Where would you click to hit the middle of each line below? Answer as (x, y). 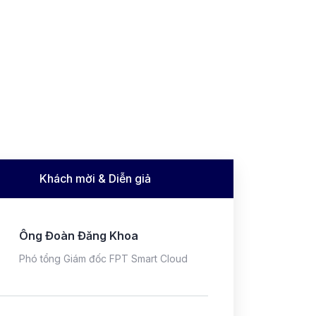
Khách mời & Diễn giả (95, 179)
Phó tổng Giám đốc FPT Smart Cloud (103, 259)
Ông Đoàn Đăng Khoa (79, 236)
